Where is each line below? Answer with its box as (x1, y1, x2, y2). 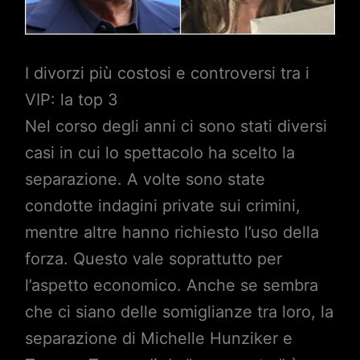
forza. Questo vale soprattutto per (24, 249, 282, 269)
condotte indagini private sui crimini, (24, 196, 301, 216)
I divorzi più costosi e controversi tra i (24, 63, 309, 84)
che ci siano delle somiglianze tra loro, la (24, 302, 333, 322)
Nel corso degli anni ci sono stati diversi (24, 117, 327, 137)
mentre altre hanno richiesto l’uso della (24, 223, 319, 243)
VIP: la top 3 (24, 90, 118, 110)
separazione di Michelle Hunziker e (24, 329, 292, 349)
